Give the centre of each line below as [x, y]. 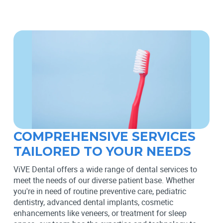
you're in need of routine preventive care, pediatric [100, 191]
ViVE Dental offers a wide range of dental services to [105, 169]
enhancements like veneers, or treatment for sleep [100, 213]
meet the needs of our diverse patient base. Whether [104, 180]
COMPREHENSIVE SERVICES [104, 137]
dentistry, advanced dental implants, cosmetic [93, 202]
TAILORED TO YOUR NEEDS [102, 152]
